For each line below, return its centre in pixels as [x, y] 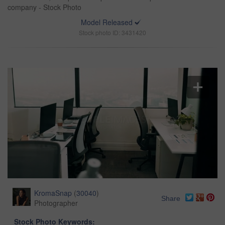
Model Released [107, 22]
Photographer [56, 203]
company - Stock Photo [44, 7]
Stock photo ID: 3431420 [113, 32]
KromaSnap [53, 193]
